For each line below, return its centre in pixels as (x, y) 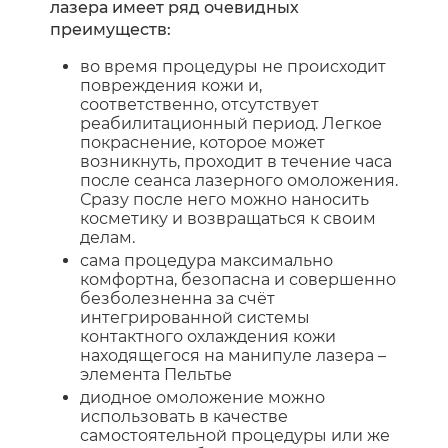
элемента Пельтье (156, 374)
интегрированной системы (195, 317)
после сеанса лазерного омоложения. (239, 180)
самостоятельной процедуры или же (235, 435)
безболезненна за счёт (177, 298)
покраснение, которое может (202, 142)
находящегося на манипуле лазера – (233, 355)
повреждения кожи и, (171, 85)
